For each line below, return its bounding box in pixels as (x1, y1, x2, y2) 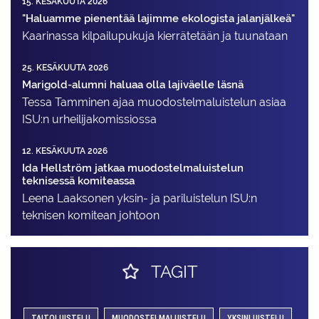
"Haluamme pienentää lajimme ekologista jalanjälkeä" (22, 11, 295, 24)
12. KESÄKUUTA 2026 (22, 145, 108, 156)
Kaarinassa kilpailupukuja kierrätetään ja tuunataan (22, 28, 288, 43)
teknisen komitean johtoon (22, 208, 159, 222)
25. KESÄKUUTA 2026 (22, 62, 108, 73)
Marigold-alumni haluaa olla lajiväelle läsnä (22, 78, 244, 90)
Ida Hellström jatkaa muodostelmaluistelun (22, 161, 244, 174)
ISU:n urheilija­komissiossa (22, 112, 157, 126)
